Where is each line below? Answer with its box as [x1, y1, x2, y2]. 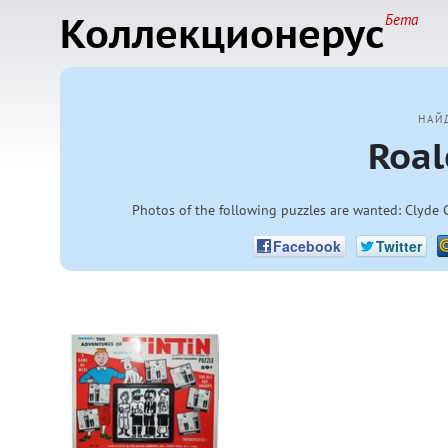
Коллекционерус [60, 8, 385, 59]
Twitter [376, 236, 423, 257]
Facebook [273, 236, 342, 257]
